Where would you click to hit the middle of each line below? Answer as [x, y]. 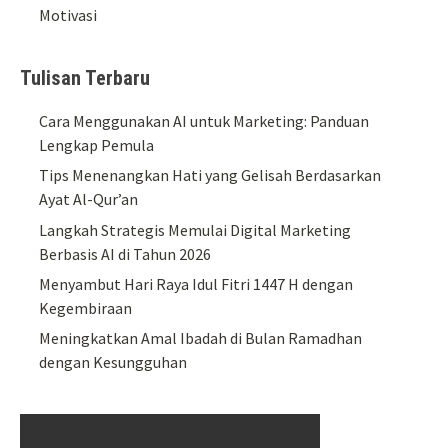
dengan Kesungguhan [113, 362]
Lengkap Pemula [97, 144]
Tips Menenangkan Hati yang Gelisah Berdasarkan [210, 175]
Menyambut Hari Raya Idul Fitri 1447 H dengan [196, 284]
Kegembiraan [86, 308]
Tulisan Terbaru [85, 77]
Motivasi [68, 14]
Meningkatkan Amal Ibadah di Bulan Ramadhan [201, 338]
